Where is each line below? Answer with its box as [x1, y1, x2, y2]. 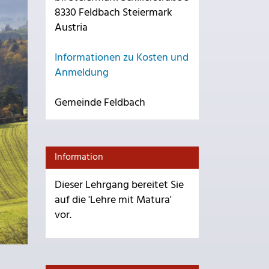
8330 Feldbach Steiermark [55, 4, 172, 22]
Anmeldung [55, 64, 109, 82]
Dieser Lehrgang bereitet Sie [55, 177, 184, 194]
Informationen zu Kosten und [55, 49, 189, 67]
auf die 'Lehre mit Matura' [55, 192, 172, 209]
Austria [55, 19, 88, 37]
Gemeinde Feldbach [55, 94, 145, 112]
